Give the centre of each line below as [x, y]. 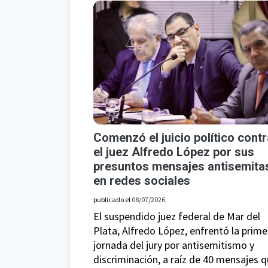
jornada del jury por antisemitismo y [174, 245]
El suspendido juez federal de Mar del [177, 217]
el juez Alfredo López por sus [174, 152]
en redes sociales [142, 181]
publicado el [112, 200]
